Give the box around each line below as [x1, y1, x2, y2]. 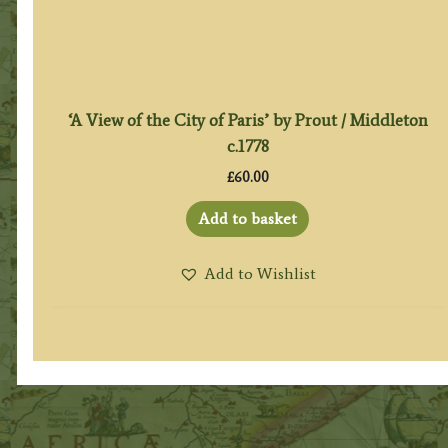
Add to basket [198, 208, 298, 228]
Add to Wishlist [204, 263, 317, 283]
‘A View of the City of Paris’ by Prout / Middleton [67, 110, 428, 131]
